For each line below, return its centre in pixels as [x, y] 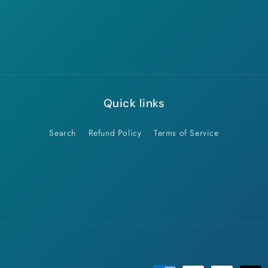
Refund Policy [115, 133]
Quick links [134, 103]
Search [63, 133]
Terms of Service [186, 133]
